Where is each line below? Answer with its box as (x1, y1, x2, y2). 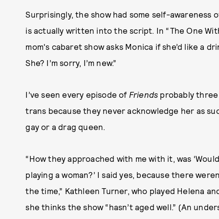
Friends (129, 89, 158, 99)
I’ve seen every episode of (25, 89, 129, 99)
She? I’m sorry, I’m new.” (25, 58, 117, 67)
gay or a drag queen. (25, 122, 106, 131)
